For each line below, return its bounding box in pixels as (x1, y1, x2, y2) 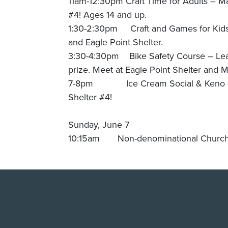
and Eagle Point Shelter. (68, 35, 163, 48)
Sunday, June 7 (68, 118, 130, 131)
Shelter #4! (68, 90, 112, 103)
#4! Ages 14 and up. (68, 8, 147, 21)
